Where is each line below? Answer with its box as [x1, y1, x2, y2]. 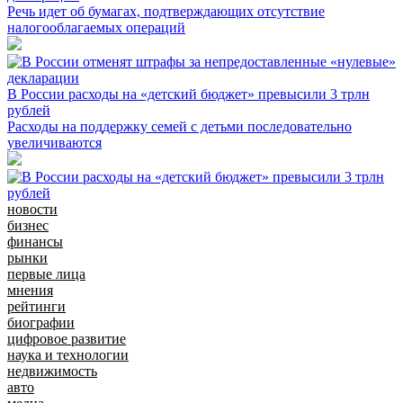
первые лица [7, 265, 85, 282]
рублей [7, 102, 50, 118]
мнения [7, 282, 53, 298]
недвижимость [7, 363, 97, 379]
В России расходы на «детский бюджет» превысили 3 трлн [7, 85, 370, 102]
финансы [7, 233, 63, 249]
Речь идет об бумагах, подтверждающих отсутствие [7, 3, 325, 19]
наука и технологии [7, 346, 129, 363]
